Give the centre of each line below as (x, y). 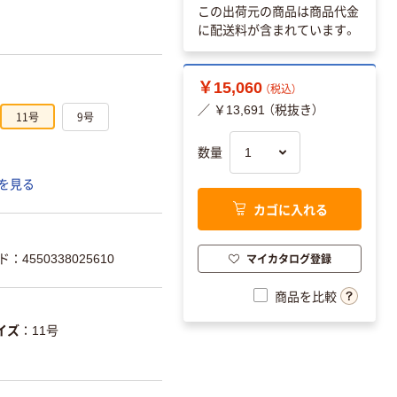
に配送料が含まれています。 (277, 31)
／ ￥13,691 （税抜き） (258, 110)
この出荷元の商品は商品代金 (278, 12)
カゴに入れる (290, 209)
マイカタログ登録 (288, 258)
